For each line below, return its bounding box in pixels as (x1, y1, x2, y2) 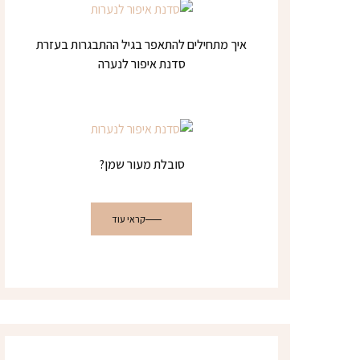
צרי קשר (89, 260, 166, 293)
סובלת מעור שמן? (98, 156, 185, 173)
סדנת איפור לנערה (97, 55, 186, 72)
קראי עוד (112, 213, 145, 225)
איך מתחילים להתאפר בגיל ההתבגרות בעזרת (36, 35, 247, 53)
